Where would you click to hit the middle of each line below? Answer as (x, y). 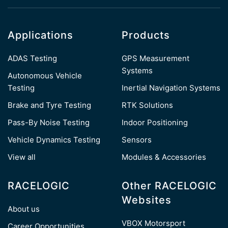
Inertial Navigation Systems (171, 88)
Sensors (137, 139)
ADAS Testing (32, 58)
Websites (147, 200)
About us (24, 209)
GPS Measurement (155, 58)
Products (146, 35)
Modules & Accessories (164, 157)
